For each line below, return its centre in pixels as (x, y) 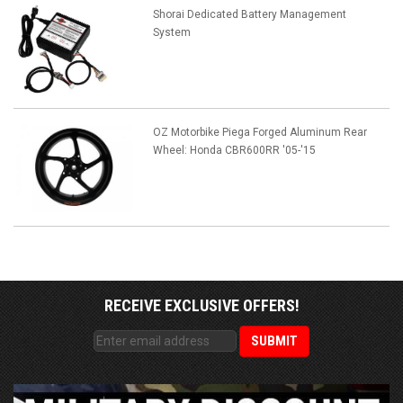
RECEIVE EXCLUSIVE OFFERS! (201, 306)
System (171, 33)
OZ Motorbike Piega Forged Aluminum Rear (260, 133)
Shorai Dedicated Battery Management (249, 15)
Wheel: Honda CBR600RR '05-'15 (234, 151)
